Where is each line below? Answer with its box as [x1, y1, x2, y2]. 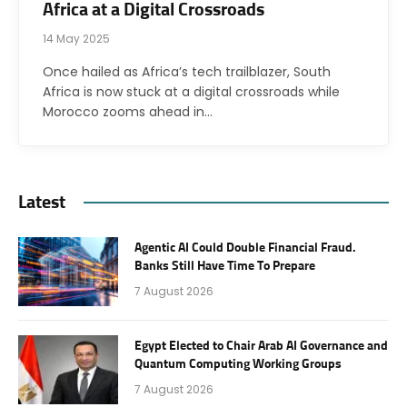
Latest [18, 193, 65, 212]
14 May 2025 [43, 30, 110, 46]
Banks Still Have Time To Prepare [134, 259, 315, 273]
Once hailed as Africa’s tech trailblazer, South [43, 62, 331, 81]
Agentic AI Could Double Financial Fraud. [134, 241, 356, 254]
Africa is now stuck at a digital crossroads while [43, 82, 340, 101]
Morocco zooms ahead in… [43, 102, 213, 121]
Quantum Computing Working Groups [134, 357, 342, 371]
